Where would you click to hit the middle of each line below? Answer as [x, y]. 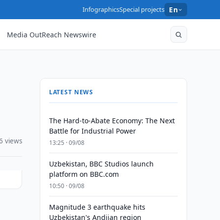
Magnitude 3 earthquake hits [97, 207]
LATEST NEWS [71, 92]
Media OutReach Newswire [52, 34]
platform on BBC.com [84, 174]
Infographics [101, 9]
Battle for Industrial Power [92, 131]
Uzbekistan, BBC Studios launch [101, 164]
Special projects [142, 9]
